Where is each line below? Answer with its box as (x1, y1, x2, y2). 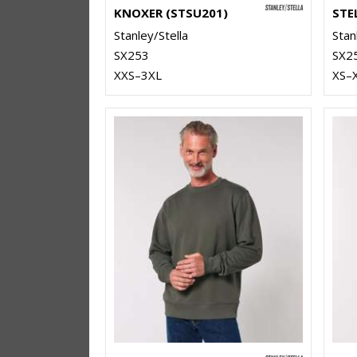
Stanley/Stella (114, 27, 188, 44)
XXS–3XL (114, 67, 162, 84)
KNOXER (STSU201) (114, 5, 228, 22)
